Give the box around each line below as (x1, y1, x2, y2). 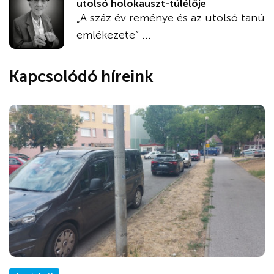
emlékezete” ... (76, 28, 151, 42)
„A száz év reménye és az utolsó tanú (76, 10, 265, 24)
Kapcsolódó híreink (9, 67, 154, 86)
